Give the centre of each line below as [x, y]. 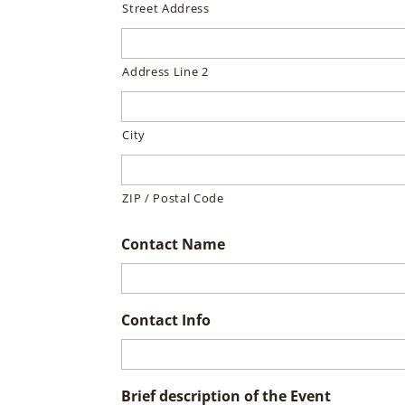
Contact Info [166, 320]
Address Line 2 [165, 71]
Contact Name [174, 244]
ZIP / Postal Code [173, 198]
